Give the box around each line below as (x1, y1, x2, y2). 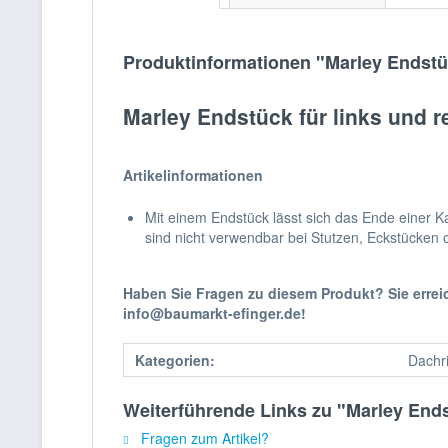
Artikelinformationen (123, 165, 263, 185)
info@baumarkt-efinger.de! (123, 303, 306, 323)
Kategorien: (135, 350, 215, 370)
